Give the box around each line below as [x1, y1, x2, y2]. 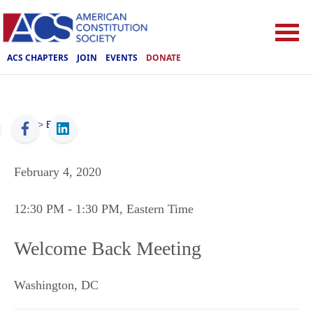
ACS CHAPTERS [7, 51, 68, 64]
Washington [14, 278, 74, 292]
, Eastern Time [119, 202, 194, 216]
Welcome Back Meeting [14, 238, 201, 259]
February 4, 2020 [14, 165, 101, 179]
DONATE [146, 51, 181, 64]
